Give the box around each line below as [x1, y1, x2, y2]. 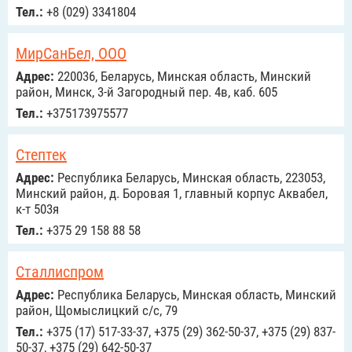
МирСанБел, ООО [16, 44, 126, 63]
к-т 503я [16, 201, 59, 217]
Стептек [16, 145, 67, 164]
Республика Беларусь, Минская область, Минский [54, 287, 336, 302]
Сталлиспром [16, 262, 104, 281]
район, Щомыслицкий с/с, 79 [16, 302, 178, 318]
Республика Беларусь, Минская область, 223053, [54, 170, 325, 185]
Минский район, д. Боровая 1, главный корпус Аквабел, [16, 185, 328, 201]
